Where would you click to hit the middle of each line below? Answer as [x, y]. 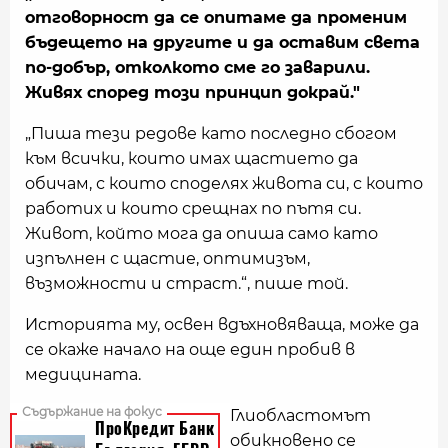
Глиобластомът [300, 415]
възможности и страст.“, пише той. [186, 283]
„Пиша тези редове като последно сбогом [211, 133]
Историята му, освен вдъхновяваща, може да [222, 324]
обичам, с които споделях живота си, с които [224, 183]
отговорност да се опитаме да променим [216, 17]
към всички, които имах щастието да [191, 158]
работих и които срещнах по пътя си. [193, 208]
